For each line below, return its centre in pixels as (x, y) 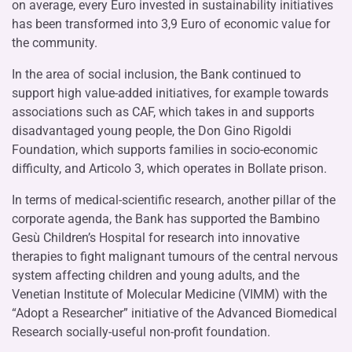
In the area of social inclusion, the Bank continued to (156, 74)
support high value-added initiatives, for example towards (170, 93)
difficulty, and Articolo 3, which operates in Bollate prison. (169, 168)
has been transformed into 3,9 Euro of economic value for (171, 24)
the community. (55, 42)
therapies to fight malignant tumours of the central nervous (175, 256)
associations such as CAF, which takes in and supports (163, 112)
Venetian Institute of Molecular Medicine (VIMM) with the (169, 294)
